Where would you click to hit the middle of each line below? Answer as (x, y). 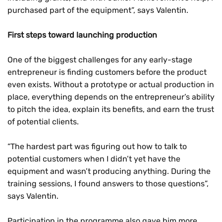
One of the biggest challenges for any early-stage (100, 60)
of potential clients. (43, 122)
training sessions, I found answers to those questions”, (108, 184)
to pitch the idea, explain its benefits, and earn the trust (111, 109)
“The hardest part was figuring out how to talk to (97, 146)
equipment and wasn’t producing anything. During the (109, 171)
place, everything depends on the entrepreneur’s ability (111, 97)
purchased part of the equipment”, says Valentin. (98, 10)
